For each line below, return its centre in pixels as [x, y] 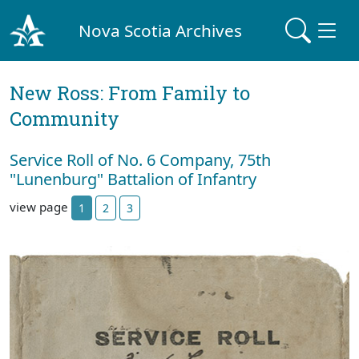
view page [40, 206]
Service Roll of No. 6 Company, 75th [140, 160]
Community [65, 119]
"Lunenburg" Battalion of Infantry [133, 179]
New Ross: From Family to [130, 93]
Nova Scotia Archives [161, 30]
